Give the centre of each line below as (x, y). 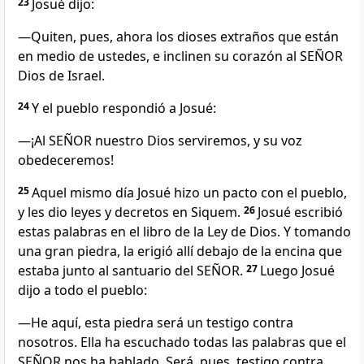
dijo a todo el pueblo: (82, 290)
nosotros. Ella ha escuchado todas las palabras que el (182, 342)
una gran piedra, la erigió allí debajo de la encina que (180, 251)
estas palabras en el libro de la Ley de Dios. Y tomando (184, 232)
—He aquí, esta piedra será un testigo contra (156, 323)
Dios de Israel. (61, 76)
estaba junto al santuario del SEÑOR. (132, 271)
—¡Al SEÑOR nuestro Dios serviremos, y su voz (160, 141)
